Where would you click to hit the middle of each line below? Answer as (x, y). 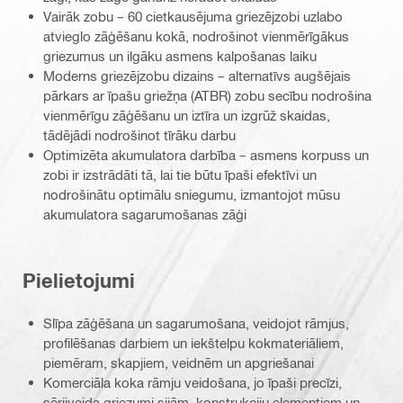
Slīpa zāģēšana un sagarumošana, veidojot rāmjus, (196, 322)
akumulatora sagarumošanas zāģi (145, 214)
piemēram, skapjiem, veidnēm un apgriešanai (179, 362)
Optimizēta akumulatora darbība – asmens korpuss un (206, 154)
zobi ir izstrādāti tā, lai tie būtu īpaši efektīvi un (180, 174)
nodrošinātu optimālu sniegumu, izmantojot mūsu (192, 194)
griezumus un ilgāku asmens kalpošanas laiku (180, 55)
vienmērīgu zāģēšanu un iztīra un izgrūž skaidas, (187, 115)
